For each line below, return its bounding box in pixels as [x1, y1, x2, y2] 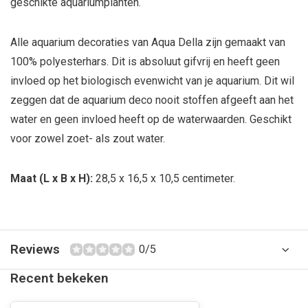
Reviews [10, 241, 60, 257]
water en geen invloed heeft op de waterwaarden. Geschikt [10, 113, 291, 126]
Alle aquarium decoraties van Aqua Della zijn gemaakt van [10, 36, 285, 49]
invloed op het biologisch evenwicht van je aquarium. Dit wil [10, 74, 294, 87]
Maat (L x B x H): [10, 172, 96, 185]
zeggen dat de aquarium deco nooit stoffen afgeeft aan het [10, 93, 294, 107]
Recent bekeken [10, 270, 109, 286]
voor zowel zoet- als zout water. [10, 132, 165, 145]
